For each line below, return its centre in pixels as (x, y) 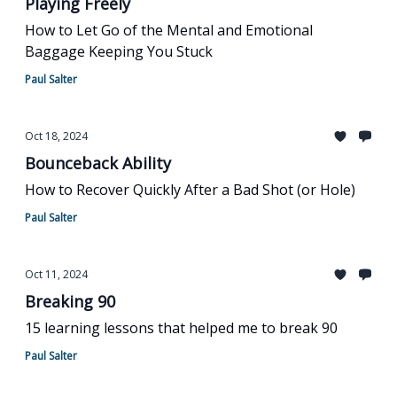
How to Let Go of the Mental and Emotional (169, 30)
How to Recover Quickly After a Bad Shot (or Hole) (190, 190)
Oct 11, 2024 (56, 274)
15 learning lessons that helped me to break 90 (181, 328)
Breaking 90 (70, 301)
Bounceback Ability (98, 163)
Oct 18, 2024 (56, 136)
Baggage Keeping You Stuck (119, 51)
